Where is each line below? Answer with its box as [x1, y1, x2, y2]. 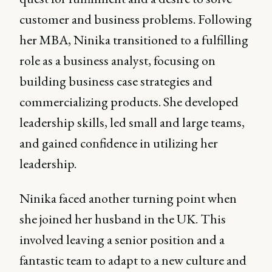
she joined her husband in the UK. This [19, 210, 226, 228]
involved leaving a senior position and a [19, 231, 225, 248]
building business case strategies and [19, 72, 212, 90]
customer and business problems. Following [19, 10, 252, 28]
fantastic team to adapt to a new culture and [19, 251, 246, 269]
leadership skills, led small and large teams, [19, 114, 245, 131]
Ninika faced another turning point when [19, 189, 237, 207]
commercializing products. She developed [19, 93, 239, 110]
